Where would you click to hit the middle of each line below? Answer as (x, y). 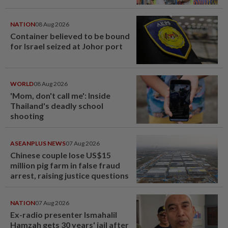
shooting (27, 116)
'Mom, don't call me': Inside (60, 95)
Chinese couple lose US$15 (61, 155)
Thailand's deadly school (57, 105)
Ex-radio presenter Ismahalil (64, 214)
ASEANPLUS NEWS (38, 143)
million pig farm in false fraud (65, 165)
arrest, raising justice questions (69, 175)
